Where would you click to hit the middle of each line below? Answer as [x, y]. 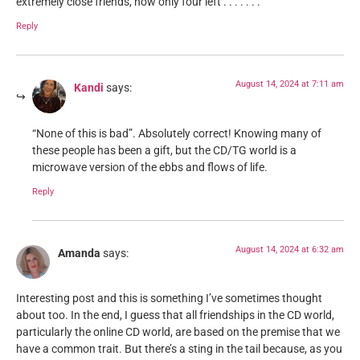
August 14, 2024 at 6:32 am [290, 250]
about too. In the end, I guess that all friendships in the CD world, [175, 316]
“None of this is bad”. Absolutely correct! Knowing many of [177, 133]
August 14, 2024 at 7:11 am [290, 84]
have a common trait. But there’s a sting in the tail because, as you [179, 350]
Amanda [79, 254]
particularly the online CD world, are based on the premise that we [178, 333]
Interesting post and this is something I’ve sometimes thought [169, 299]
